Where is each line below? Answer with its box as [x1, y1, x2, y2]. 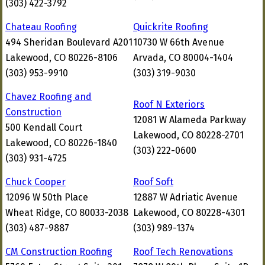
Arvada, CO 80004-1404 [133, 52, 233, 63]
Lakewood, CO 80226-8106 [5, 52, 118, 63]
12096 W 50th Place [5, 192, 88, 203]
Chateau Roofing [5, 21, 77, 33]
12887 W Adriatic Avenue [133, 192, 238, 203]
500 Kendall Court [5, 122, 82, 133]
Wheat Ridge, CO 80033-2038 [5, 207, 128, 218]
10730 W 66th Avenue [133, 37, 224, 48]
